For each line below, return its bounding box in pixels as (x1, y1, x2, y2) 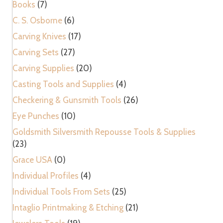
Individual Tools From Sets (12, 186, 110, 197)
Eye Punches (12, 111, 59, 121)
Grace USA (12, 154, 52, 165)
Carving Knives (12, 31, 66, 41)
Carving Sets (12, 47, 59, 57)
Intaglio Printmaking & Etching (12, 202, 123, 213)
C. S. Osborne (12, 15, 62, 25)
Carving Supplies (12, 63, 74, 73)
